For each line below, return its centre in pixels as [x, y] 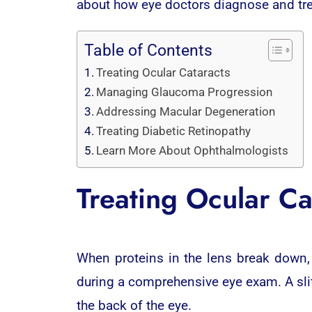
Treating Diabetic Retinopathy [174, 131]
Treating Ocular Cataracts [164, 72]
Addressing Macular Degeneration [186, 111]
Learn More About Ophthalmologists [193, 150]
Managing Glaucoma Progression [185, 92]
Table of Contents [148, 51]
